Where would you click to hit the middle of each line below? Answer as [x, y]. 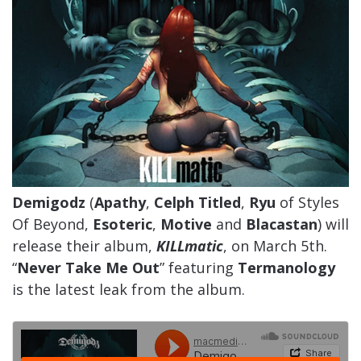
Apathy [120, 202]
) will [333, 224]
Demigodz [49, 202]
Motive [186, 224]
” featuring [199, 268]
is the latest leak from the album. [129, 289]
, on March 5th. [275, 246]
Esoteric [122, 224]
